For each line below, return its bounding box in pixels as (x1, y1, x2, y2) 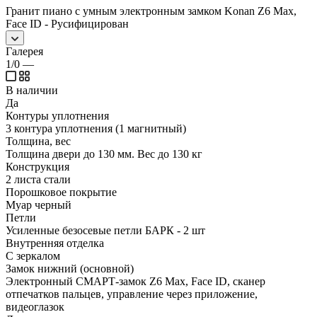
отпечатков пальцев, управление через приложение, (6, 287, 258, 300)
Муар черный (6, 198, 71, 211)
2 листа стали (6, 173, 71, 185)
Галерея (6, 45, 43, 57)
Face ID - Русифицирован (6, 17, 129, 30)
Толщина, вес (6, 134, 71, 147)
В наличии (6, 83, 58, 96)
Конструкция (6, 160, 69, 173)
